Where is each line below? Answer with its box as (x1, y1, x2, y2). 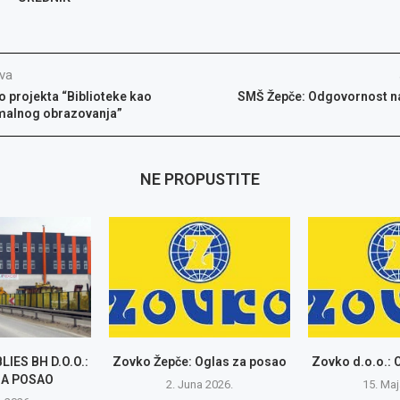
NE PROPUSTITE (139, 170, 260, 188)
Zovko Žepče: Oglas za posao (112, 354, 287, 370)
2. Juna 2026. (166, 378, 234, 392)
